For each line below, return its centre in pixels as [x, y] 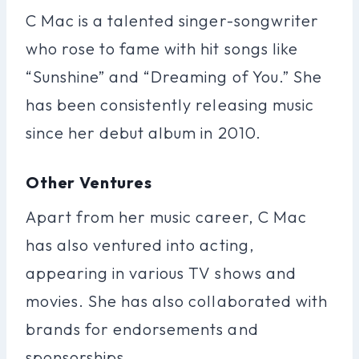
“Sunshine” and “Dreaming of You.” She [174, 76]
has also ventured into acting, [140, 244]
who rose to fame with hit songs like [162, 48]
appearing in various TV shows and [161, 272]
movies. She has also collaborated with [177, 301]
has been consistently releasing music [170, 104]
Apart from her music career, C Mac [166, 216]
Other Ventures [89, 182]
